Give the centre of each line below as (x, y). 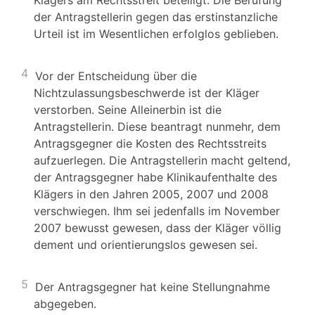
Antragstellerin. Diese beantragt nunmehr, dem (157, 127)
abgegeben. (65, 304)
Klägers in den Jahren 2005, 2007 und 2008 (151, 194)
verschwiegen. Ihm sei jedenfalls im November (157, 211)
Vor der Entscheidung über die (116, 76)
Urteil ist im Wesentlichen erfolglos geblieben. (156, 34)
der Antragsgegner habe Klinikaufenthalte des (155, 177)
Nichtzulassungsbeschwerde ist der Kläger (147, 93)
